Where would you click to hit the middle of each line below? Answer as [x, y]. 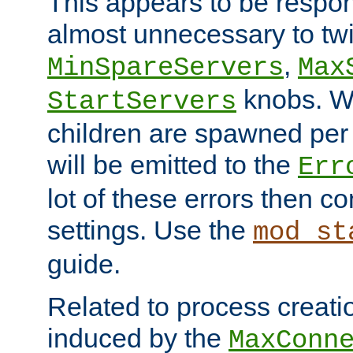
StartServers [142, 102]
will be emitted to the [173, 165]
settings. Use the [150, 230]
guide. [84, 264]
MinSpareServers [165, 68]
